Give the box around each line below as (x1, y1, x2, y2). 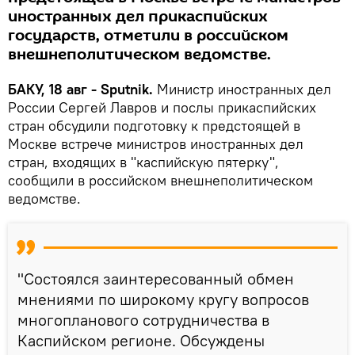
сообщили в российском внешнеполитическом (8, 170, 313, 189)
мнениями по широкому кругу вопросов (17, 288, 309, 309)
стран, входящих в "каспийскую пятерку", (8, 152, 279, 171)
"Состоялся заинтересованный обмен (17, 268, 294, 288)
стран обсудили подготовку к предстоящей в (8, 116, 300, 135)
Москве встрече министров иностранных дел (8, 134, 303, 153)
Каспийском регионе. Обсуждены (17, 330, 265, 350)
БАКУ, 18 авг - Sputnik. (8, 79, 157, 98)
